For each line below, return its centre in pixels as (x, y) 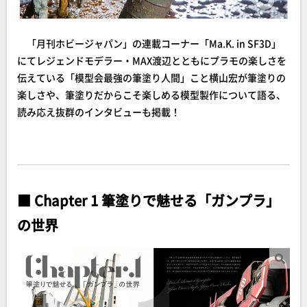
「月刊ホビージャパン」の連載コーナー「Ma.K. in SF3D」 (149, 43)
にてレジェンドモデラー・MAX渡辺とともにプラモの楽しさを (152, 60)
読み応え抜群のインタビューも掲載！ (99, 112)
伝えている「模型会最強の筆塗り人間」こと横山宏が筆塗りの (151, 77)
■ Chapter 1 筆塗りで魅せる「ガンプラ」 (148, 200)
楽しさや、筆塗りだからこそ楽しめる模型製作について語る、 (151, 95)
